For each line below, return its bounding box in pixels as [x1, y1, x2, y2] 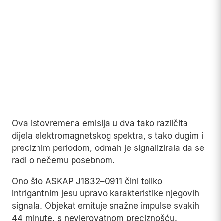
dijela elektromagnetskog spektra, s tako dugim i [12, 131, 203, 141]
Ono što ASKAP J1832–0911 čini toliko [12, 176, 162, 186]
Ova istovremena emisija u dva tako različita [12, 118, 188, 129]
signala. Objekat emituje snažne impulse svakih [12, 201, 199, 211]
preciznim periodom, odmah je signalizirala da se [12, 143, 204, 153]
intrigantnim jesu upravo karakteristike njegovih [12, 188, 199, 199]
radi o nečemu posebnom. [12, 155, 115, 166]
